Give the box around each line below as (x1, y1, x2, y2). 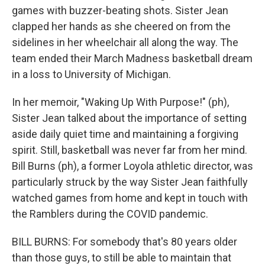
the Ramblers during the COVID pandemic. (12, 208, 208, 220)
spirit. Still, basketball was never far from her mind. (12, 144, 247, 156)
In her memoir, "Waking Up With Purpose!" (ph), (12, 96, 229, 108)
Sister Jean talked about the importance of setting (12, 112, 247, 124)
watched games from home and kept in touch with (12, 192, 248, 204)
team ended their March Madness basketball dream (12, 52, 253, 64)
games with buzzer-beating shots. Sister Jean (12, 4, 228, 17)
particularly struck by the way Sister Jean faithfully (12, 176, 248, 188)
